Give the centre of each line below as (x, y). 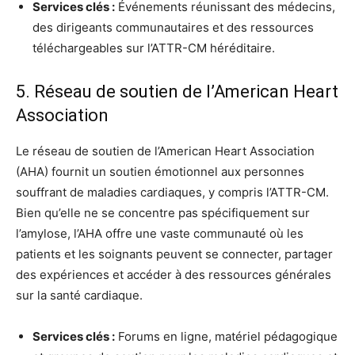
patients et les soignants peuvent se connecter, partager (174, 254)
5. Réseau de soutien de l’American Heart (177, 91)
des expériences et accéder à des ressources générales (174, 274)
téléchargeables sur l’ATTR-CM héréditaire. (154, 48)
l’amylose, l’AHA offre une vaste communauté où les (160, 233)
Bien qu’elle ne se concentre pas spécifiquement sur (163, 212)
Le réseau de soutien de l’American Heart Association (165, 151)
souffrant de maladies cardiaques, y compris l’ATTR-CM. (172, 192)
